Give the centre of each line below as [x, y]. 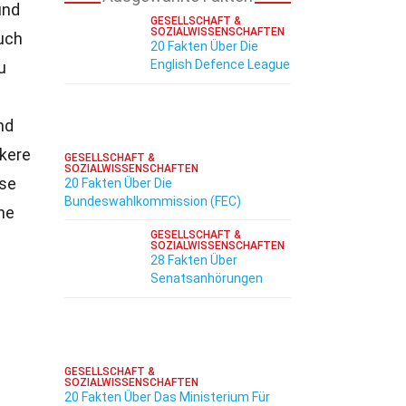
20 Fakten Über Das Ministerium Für [167, 397]
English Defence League [220, 64]
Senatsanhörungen [207, 278]
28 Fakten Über [194, 260]
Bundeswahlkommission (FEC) [153, 201]
